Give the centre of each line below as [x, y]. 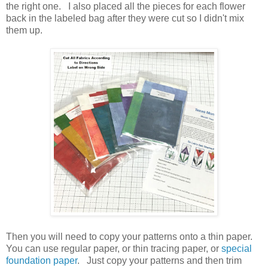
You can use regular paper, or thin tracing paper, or [114, 248]
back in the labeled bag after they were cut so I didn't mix [125, 18]
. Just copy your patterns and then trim [159, 260]
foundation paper [42, 260]
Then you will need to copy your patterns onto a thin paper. [130, 236]
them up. [27, 30]
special [237, 248]
